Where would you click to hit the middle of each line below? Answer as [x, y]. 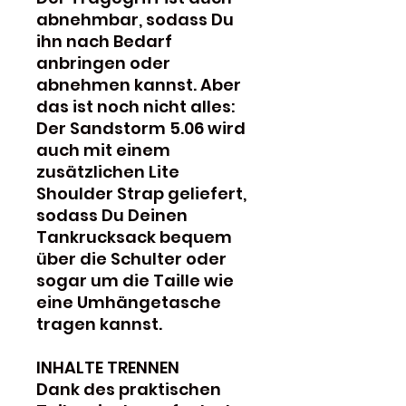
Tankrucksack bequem [134, 237]
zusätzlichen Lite [108, 171]
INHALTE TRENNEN [108, 367]
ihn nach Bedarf [104, 41]
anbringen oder [103, 63]
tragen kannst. [99, 324]
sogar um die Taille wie [135, 280]
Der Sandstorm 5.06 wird [141, 128]
